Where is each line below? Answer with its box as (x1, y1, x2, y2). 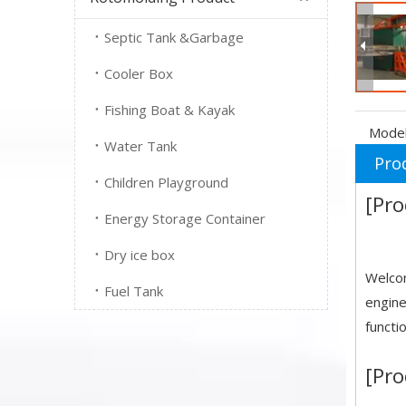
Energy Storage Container (104, 209, 266, 227)
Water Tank (104, 137, 177, 155)
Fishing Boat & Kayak (104, 101, 235, 119)
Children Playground (104, 173, 228, 191)
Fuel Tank (104, 282, 163, 300)
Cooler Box (104, 64, 173, 82)
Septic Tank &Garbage (104, 28, 244, 46)
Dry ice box (104, 246, 175, 264)
